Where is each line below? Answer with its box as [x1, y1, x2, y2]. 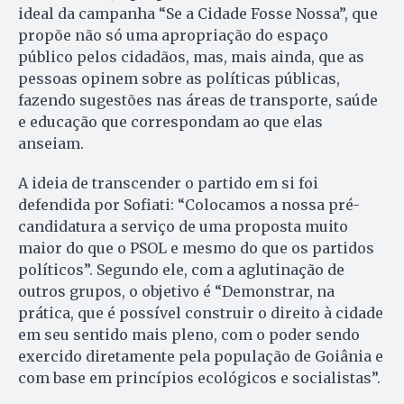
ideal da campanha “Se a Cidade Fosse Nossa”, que [18, 5, 378, 23]
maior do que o [18, 239, 130, 258]
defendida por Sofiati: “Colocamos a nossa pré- [18, 196, 360, 215]
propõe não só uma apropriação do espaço [18, 26, 328, 45]
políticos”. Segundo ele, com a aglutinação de [18, 261, 344, 280]
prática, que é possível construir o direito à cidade [18, 304, 383, 323]
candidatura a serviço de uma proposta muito [18, 217, 348, 236]
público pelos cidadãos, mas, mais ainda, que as [18, 48, 364, 67]
